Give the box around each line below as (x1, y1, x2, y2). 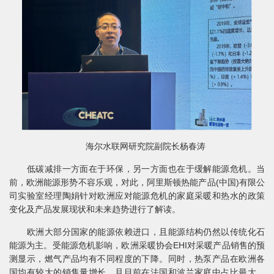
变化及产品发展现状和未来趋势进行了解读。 (9, 204, 180, 215)
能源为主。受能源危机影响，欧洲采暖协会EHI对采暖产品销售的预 (9, 240, 265, 251)
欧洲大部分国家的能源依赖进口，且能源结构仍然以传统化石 (9, 227, 265, 237)
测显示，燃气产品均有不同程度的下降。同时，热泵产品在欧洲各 (9, 254, 265, 264)
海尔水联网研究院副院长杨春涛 (68, 141, 206, 152)
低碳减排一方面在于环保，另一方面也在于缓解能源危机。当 (9, 164, 265, 174)
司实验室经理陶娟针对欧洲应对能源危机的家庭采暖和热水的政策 (9, 191, 265, 201)
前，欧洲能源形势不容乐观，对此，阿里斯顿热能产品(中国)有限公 (9, 177, 265, 188)
